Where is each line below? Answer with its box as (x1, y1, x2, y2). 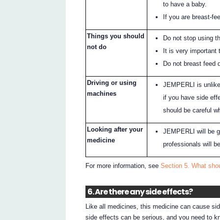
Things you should (87, 32, 145, 40)
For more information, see (85, 162, 161, 169)
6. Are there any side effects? (87, 186, 192, 198)
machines (87, 90, 117, 98)
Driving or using (87, 79, 137, 87)
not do (87, 43, 107, 51)
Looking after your (87, 126, 143, 134)
